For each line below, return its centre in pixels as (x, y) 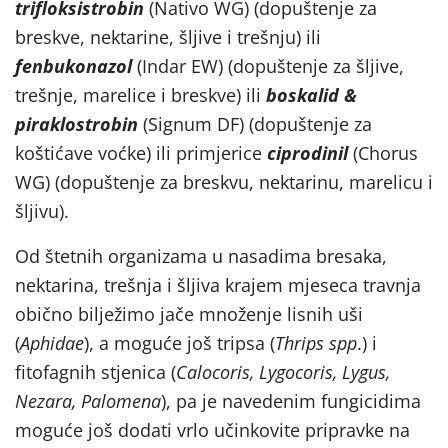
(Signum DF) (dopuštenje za (255, 123)
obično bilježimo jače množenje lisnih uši (189, 313)
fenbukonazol (73, 65)
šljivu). (42, 210)
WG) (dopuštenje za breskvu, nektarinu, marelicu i (224, 181)
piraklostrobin (76, 123)
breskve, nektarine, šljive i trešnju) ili (168, 36)
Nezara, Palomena (88, 400)
